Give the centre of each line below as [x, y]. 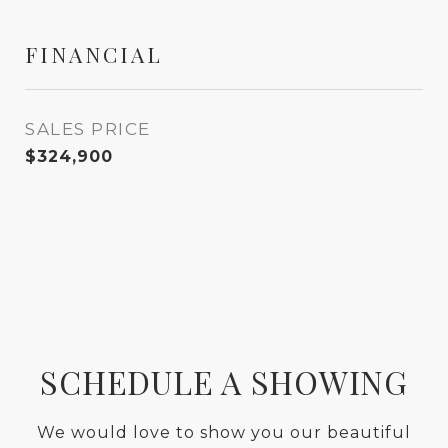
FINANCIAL [94, 54]
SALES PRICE [88, 129]
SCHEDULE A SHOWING [224, 381]
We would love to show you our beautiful [224, 432]
